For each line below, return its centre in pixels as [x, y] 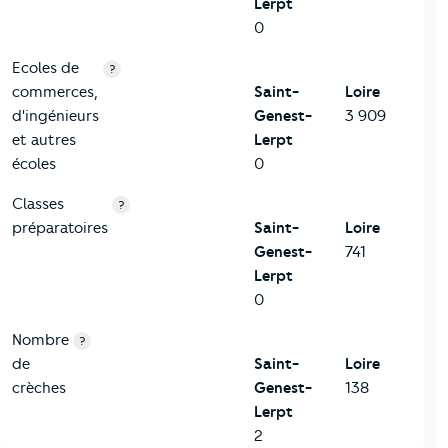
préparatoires [60, 228]
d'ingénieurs [55, 116]
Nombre [40, 340]
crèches [39, 388]
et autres [44, 140]
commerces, [55, 92]
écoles [34, 164]
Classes [38, 204]
